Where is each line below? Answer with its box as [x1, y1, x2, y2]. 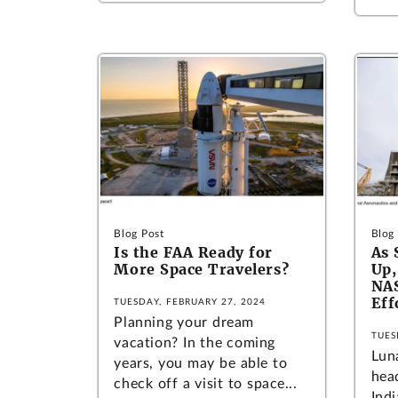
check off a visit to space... [114, 377, 298, 392]
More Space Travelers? [114, 260, 290, 279]
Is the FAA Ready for [114, 243, 273, 262]
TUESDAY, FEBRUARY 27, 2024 [114, 298, 266, 307]
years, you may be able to [114, 356, 288, 371]
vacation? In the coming [114, 336, 275, 351]
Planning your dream [114, 315, 254, 330]
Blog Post [114, 228, 164, 240]
